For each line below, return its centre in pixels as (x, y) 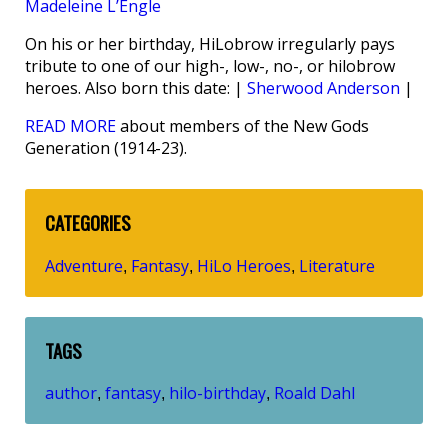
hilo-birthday (217, 393)
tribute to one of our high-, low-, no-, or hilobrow (210, 66)
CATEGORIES (88, 222)
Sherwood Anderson (323, 88)
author (71, 393)
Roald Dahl (314, 393)
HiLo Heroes (244, 265)
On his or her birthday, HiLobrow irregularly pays (210, 44)
